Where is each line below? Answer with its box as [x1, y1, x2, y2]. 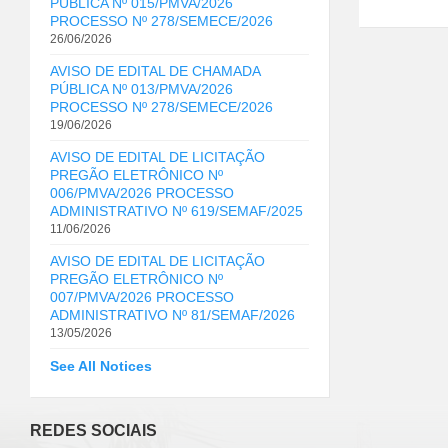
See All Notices [50, 358, 152, 375]
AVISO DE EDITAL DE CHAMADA [50, 63, 260, 80]
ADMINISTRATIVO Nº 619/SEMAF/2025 [50, 203, 303, 220]
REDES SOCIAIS [30, 422, 157, 440]
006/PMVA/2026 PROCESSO [50, 185, 234, 202]
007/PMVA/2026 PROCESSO [50, 289, 234, 306]
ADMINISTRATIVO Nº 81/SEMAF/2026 [50, 307, 295, 324]
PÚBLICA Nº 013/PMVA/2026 [50, 81, 233, 98]
